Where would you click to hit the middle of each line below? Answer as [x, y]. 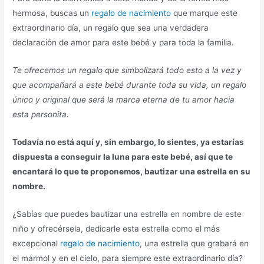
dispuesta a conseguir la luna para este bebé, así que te [123, 157]
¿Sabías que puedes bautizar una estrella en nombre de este [127, 214]
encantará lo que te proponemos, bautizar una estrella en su [132, 172]
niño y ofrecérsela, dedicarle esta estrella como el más [116, 229]
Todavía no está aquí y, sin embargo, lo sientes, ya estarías [128, 142]
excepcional [37, 244]
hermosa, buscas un [52, 13]
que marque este [204, 13]
